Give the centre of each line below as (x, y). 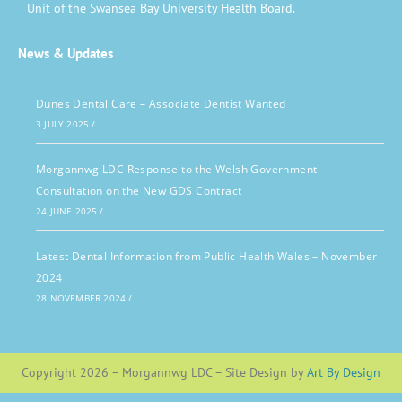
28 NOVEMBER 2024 (81, 298)
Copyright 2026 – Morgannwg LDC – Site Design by (164, 372)
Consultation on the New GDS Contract (139, 191)
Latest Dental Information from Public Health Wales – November (207, 256)
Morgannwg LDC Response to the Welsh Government (177, 169)
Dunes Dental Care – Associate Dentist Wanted (161, 104)
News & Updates (66, 53)
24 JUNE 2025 (67, 211)
